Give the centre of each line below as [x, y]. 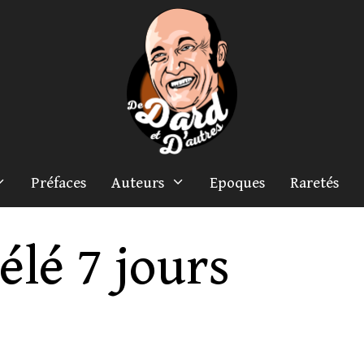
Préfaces [59, 183]
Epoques [238, 183]
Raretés [315, 183]
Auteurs [139, 183]
